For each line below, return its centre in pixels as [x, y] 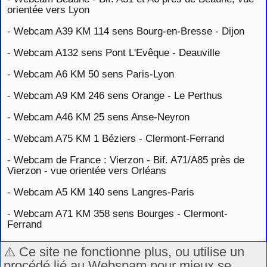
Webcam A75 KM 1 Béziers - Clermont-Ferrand [119, 138]
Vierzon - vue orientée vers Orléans [87, 170]
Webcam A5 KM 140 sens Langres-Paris [104, 192]
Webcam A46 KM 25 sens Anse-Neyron [102, 117]
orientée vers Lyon [48, 9]
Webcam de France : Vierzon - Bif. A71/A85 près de [129, 159]
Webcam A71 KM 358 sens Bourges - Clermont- [121, 213]
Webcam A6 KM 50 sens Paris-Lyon [94, 74]
